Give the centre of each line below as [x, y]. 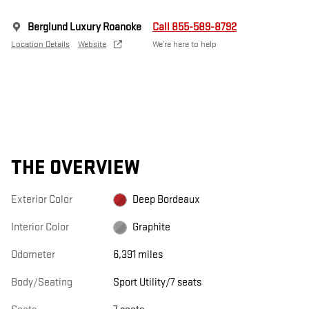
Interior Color [40, 228]
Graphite [151, 228]
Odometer [33, 255]
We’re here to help [185, 44]
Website [92, 44]
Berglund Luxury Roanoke [84, 28]
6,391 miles [138, 255]
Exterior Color [42, 200]
